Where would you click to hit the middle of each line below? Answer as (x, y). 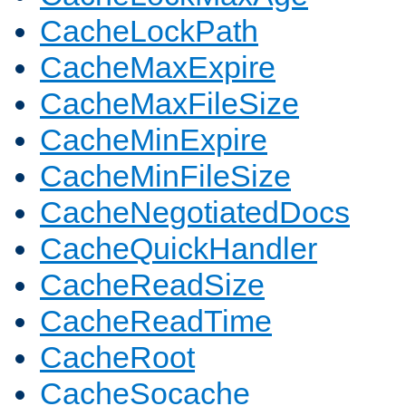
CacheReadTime (156, 321)
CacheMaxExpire (158, 68)
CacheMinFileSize (165, 176)
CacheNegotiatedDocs (195, 213)
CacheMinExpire (154, 140)
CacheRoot (117, 358)
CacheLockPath (149, 31)
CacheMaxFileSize (169, 104)
